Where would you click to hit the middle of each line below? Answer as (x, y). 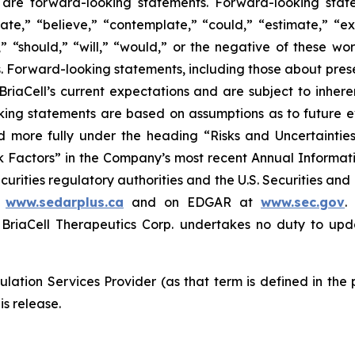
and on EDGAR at (192, 202)
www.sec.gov (303, 202)
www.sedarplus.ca (65, 202)
